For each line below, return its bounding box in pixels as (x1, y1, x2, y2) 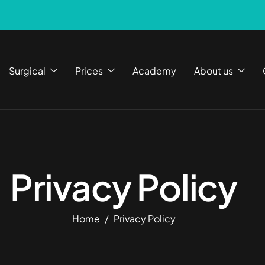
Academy (132, 64, 176, 77)
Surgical (8, 64, 46, 77)
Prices (75, 64, 103, 77)
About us (193, 64, 233, 77)
